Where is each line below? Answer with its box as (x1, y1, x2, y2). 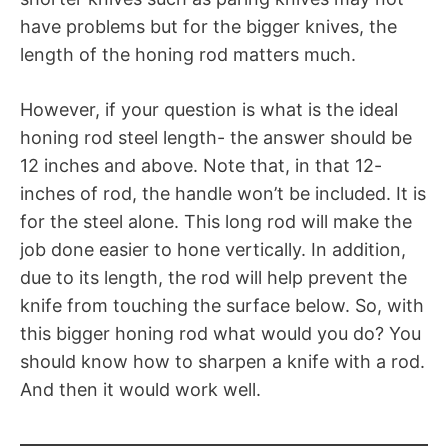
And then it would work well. (20, 378, 261, 400)
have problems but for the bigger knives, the (20, 15, 397, 37)
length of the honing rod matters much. (20, 43, 356, 65)
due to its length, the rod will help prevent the (20, 266, 407, 288)
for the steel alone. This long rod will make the (20, 210, 412, 232)
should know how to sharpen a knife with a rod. (20, 350, 425, 372)
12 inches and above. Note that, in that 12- (20, 154, 382, 176)
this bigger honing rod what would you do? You (20, 322, 421, 344)
